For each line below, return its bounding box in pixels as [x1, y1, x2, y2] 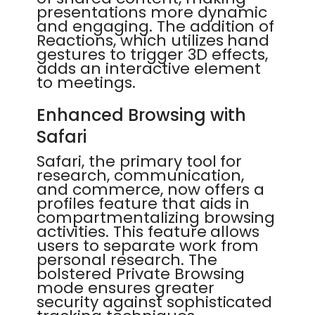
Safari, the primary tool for [37, 150, 243, 172]
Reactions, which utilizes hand [37, 30, 270, 51]
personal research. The [37, 249, 217, 271]
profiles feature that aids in [37, 193, 250, 214]
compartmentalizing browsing [37, 207, 276, 229]
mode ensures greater [37, 277, 214, 299]
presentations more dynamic [37, 1, 267, 23]
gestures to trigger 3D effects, [37, 44, 269, 65]
